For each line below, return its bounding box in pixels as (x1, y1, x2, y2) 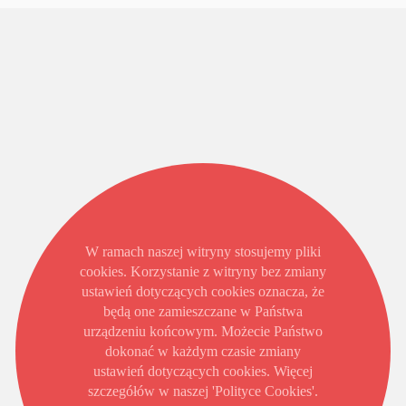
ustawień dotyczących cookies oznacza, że (82, 284, 324, 299)
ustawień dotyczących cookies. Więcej (93, 363, 313, 379)
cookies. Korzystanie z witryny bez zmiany (80, 264, 326, 279)
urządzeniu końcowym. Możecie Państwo (83, 324, 323, 339)
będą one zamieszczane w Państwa (103, 304, 303, 319)
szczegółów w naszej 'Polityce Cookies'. (88, 383, 318, 399)
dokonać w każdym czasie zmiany (105, 343, 301, 359)
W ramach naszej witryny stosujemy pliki (85, 244, 321, 259)
